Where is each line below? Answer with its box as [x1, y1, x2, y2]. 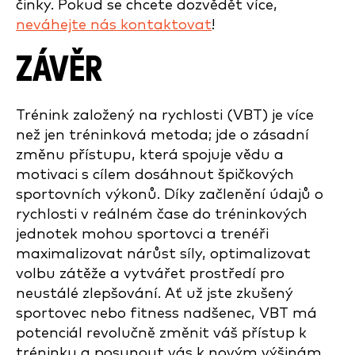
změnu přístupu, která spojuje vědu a [16, 147, 284, 162]
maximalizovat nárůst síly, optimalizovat [16, 246, 311, 261]
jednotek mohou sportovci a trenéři [16, 227, 269, 242]
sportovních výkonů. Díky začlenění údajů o [16, 187, 323, 202]
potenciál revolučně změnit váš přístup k [16, 326, 307, 341]
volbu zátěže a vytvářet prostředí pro [16, 266, 284, 281]
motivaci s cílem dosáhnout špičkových [16, 167, 294, 182]
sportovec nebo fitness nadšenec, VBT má [16, 306, 317, 321]
